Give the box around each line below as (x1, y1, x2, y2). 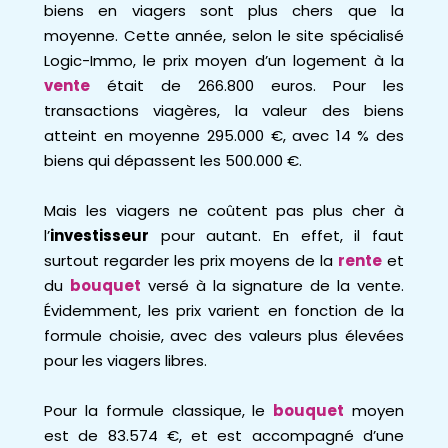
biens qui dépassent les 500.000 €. (44, 150, 302, 171)
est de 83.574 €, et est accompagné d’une (44, 425, 404, 446)
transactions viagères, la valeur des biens (44, 100, 404, 121)
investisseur (50, 225, 149, 246)
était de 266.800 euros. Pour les (107, 75, 404, 96)
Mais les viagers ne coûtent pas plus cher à (44, 200, 404, 221)
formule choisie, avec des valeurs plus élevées (44, 325, 404, 346)
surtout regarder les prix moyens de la (44, 250, 338, 271)
